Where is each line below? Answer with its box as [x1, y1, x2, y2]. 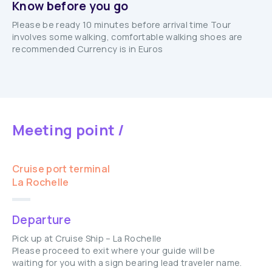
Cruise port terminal [12, 162, 110, 175]
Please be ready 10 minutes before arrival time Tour [12, 19, 231, 30]
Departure [12, 212, 71, 228]
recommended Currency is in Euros [12, 43, 163, 55]
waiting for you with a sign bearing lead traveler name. [12, 257, 242, 268]
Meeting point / [12, 120, 124, 140]
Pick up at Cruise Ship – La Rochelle [12, 233, 162, 244]
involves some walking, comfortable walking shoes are [12, 31, 243, 42]
